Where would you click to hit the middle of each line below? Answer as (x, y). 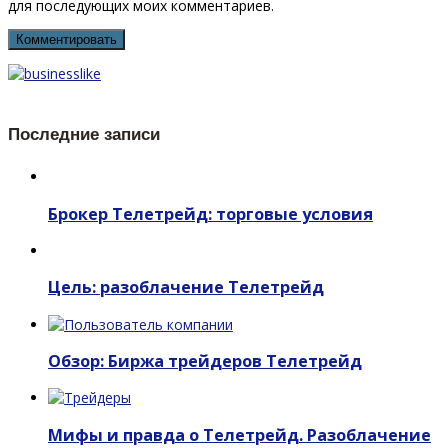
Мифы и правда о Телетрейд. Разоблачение (239, 434)
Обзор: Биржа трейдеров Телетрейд (205, 361)
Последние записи (84, 134)
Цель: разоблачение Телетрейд (186, 287)
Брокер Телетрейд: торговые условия (210, 213)
